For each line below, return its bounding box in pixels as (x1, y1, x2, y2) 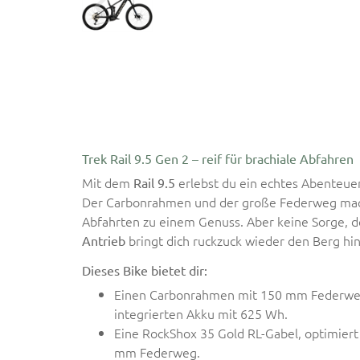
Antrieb (82, 231, 125, 248)
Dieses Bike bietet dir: (82, 261, 207, 278)
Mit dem (82, 173, 133, 191)
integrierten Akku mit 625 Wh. (114, 304, 288, 322)
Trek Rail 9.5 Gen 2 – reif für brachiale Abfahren (82, 149, 354, 166)
